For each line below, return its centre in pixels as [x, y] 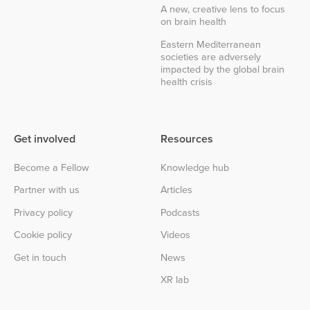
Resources [187, 138]
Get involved [45, 138]
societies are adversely [211, 56]
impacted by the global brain [222, 69]
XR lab [175, 279]
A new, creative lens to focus [223, 9]
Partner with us [47, 190]
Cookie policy [43, 235]
